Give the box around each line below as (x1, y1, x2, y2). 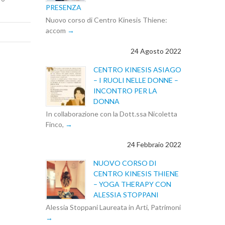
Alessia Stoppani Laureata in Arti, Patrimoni (46, 203, 181, 212)
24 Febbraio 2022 (127, 140, 181, 149)
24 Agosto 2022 (131, 46, 181, 55)
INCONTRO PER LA (93, 86, 157, 95)
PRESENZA (46, 3, 81, 12)
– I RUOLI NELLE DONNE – (93, 75, 178, 84)
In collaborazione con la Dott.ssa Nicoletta (46, 109, 177, 118)
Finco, (46, 120, 65, 129)
